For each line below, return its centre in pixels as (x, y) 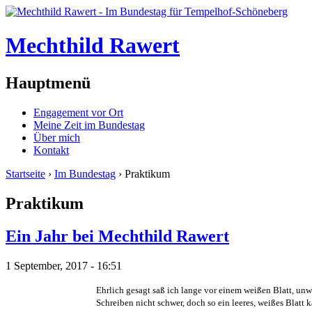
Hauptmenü (48, 83)
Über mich (57, 137)
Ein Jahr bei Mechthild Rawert (117, 236)
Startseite (25, 173)
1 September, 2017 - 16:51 (64, 265)
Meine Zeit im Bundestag (89, 125)
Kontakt (51, 150)
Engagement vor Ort (78, 112)
